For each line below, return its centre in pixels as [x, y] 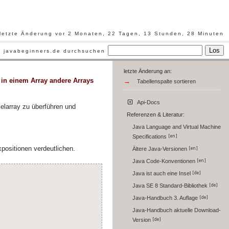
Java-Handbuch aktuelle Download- [176, 210]
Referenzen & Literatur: [155, 115]
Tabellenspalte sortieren [166, 81]
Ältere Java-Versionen [160, 149]
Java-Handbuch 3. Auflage [166, 198]
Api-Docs [147, 102]
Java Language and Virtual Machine [176, 127]
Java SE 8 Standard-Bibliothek [170, 186]
